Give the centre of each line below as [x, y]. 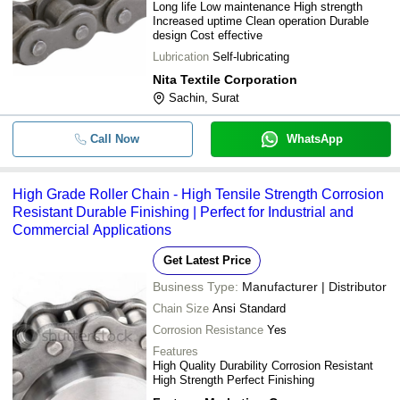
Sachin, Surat [204, 98]
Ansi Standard [249, 308]
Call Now [114, 139]
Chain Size [181, 308]
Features [175, 351]
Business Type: [196, 287]
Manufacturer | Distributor [314, 287]
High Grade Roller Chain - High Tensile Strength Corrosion [198, 194]
